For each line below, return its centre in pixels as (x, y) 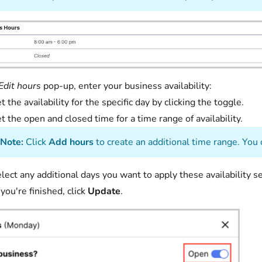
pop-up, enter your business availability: (136, 86)
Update (104, 191)
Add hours (71, 142)
